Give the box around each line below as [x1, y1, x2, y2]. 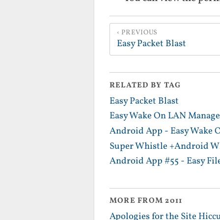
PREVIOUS [121, 28, 158, 38]
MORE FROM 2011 [110, 195, 183, 207]
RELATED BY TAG [110, 80, 181, 91]
